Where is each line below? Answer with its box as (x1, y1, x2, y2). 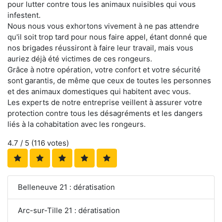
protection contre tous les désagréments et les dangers (7, 108, 203, 118)
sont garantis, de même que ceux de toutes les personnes (7, 75, 211, 85)
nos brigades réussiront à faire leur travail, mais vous (7, 43, 193, 53)
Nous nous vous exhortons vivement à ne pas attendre (7, 21, 199, 31)
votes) (45, 138, 69, 148)
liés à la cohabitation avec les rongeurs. (7, 119, 146, 129)
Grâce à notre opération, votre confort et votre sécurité (7, 64, 201, 74)
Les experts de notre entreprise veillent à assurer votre (7, 97, 202, 107)
